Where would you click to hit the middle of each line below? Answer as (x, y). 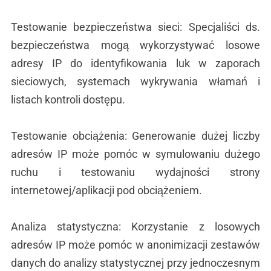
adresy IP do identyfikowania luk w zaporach (135, 63)
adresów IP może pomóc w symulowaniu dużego (135, 154)
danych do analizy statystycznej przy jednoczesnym (135, 263)
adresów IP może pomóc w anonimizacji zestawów (135, 245)
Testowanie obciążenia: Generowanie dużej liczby (135, 136)
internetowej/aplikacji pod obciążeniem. (106, 190)
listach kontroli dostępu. (68, 100)
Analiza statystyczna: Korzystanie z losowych (135, 227)
